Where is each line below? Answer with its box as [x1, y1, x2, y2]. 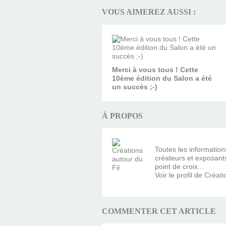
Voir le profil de [155, 171, 204, 179]
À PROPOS [102, 110, 143, 121]
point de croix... [155, 162, 204, 171]
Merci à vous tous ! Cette [112, 65, 198, 74]
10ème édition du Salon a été [112, 74, 212, 82]
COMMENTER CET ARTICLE [102, 206, 216, 216]
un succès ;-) [112, 82, 157, 91]
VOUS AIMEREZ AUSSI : [102, 7, 196, 17]
